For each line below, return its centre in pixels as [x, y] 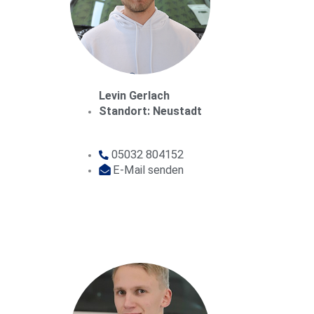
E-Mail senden [149, 170]
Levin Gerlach [135, 95]
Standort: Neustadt [151, 111]
